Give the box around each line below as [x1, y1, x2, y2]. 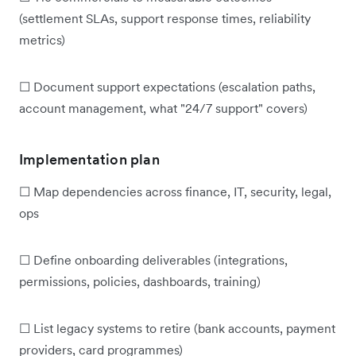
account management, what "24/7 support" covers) [19, 99, 308, 116]
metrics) [19, 31, 65, 48]
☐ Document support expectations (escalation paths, [19, 78, 315, 95]
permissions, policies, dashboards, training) [19, 273, 261, 289]
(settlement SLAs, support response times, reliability [19, 10, 311, 26]
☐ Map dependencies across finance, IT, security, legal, [19, 183, 331, 199]
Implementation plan [19, 149, 160, 168]
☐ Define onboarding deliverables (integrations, [19, 251, 288, 268]
